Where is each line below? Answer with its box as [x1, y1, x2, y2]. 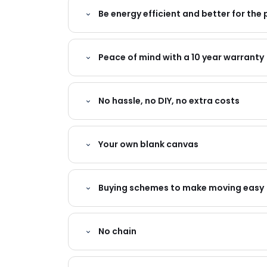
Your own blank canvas [98, 138, 198, 151]
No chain [98, 225, 136, 238]
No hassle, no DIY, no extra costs [98, 95, 240, 107]
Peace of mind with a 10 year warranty [98, 51, 264, 64]
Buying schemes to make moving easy [98, 182, 264, 194]
